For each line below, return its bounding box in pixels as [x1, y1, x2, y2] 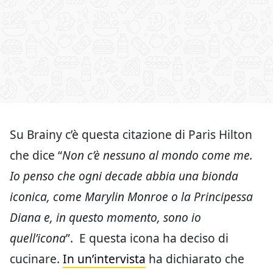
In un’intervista [63, 250, 146, 268]
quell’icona [10, 230, 66, 247]
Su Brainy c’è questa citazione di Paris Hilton [10, 126, 252, 143]
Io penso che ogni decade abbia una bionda [10, 168, 238, 185]
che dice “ [10, 147, 62, 164]
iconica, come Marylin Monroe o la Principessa [10, 188, 253, 205]
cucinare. [10, 250, 63, 268]
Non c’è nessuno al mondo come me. [62, 147, 253, 164]
